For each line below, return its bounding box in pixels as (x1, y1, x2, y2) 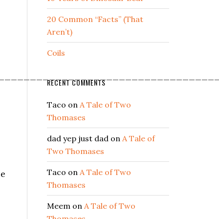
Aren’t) (47, 27, 72, 37)
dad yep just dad (47, 133, 109, 144)
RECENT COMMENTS (47, 77, 106, 88)
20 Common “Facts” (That (47, 14, 143, 24)
